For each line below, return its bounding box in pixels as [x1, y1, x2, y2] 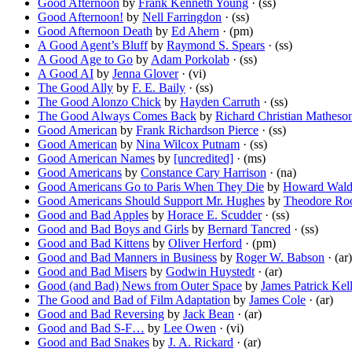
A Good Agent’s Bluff [38, 38, 148, 53]
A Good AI [38, 67, 93, 81]
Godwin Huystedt [166, 265, 255, 279]
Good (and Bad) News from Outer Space [38, 279, 242, 293]
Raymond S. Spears [167, 38, 265, 53]
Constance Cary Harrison [141, 166, 266, 180]
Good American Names [38, 152, 155, 166]
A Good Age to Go [38, 53, 133, 67]
